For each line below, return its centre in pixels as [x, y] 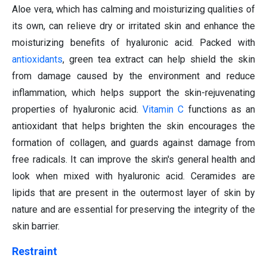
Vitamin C [163, 110]
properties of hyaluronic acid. [75, 110]
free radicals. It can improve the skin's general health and [133, 160]
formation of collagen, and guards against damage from [133, 143]
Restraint [35, 252]
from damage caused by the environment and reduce [133, 76]
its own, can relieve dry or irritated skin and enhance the [133, 26]
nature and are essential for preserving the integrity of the [133, 210]
